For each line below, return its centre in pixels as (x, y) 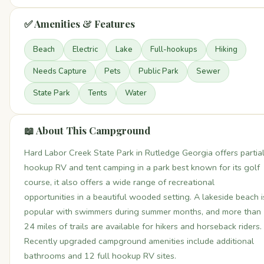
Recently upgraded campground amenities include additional (139, 241)
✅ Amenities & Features (80, 24)
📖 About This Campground (87, 130)
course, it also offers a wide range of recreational (119, 182)
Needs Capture (60, 71)
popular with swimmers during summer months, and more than (143, 212)
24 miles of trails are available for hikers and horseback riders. (143, 226)
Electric (85, 49)
